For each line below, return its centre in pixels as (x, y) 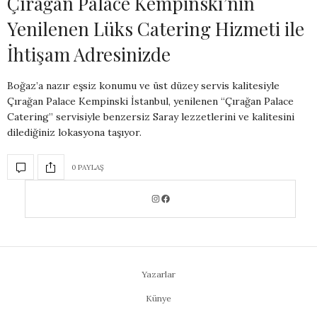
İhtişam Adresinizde (89, 54)
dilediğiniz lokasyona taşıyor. (74, 133)
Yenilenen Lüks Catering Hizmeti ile (156, 29)
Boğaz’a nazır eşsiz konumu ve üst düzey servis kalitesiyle (143, 86)
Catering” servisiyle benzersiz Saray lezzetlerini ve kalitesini (151, 117)
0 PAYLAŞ (88, 167)
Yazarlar (158, 275)
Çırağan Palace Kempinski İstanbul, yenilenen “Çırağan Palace (150, 102)
